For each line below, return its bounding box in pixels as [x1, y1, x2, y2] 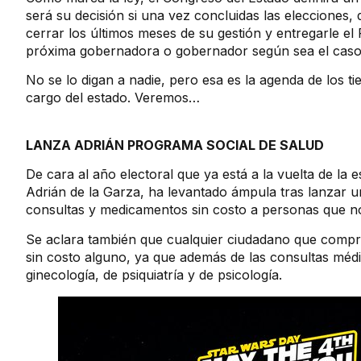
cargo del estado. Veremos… [26, 89, 200, 106]
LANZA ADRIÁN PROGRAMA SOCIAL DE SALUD [26, 136, 324, 153]
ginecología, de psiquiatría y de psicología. [26, 266, 282, 283]
